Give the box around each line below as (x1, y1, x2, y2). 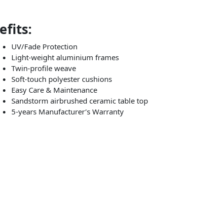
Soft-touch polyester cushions (11, 74, 112, 84)
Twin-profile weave (11, 63, 76, 73)
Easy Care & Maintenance (11, 84, 97, 95)
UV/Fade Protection (11, 41, 77, 51)
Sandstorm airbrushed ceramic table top (11, 95, 148, 106)
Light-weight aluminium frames (11, 52, 119, 62)
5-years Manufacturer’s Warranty (11, 106, 124, 116)
